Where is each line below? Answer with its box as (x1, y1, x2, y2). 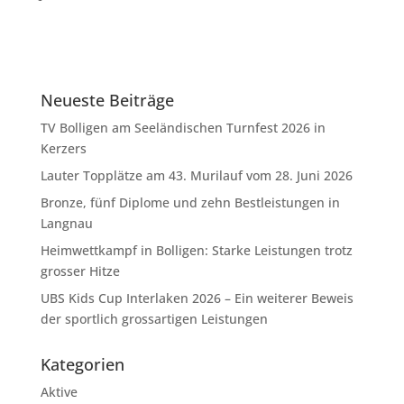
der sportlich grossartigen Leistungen (40, 309, 268, 327)
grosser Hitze (40, 262, 120, 280)
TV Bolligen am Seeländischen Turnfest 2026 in (40, 118, 326, 136)
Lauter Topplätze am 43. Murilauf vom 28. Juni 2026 (40, 166, 353, 184)
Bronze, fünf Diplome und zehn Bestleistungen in (40, 193, 340, 211)
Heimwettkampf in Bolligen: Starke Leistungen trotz (40, 241, 353, 259)
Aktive (40, 382, 78, 400)
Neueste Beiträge (40, 88, 174, 111)
